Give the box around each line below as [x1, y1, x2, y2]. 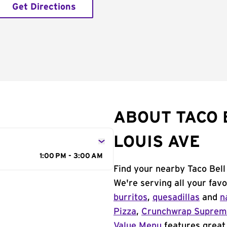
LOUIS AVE [113, 134, 200, 150]
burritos [113, 193, 147, 202]
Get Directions [12, 3, 76, 12]
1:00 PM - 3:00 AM [40, 153, 103, 160]
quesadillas [153, 193, 200, 202]
